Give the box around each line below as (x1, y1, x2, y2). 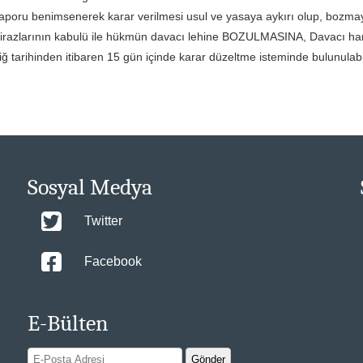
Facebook (84, 254, 143, 268)
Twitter (84, 214, 123, 228)
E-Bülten (28, 310, 109, 336)
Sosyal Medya (28, 174, 153, 200)
